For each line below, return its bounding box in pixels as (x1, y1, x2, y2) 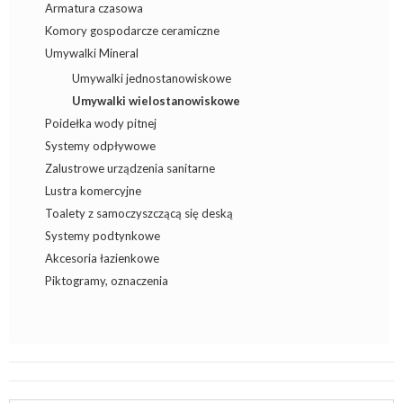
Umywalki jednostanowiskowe (72, 71, 231, 85)
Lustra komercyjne (45, 184, 141, 198)
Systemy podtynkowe (45, 228, 160, 243)
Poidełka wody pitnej (45, 116, 157, 130)
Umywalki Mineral (45, 46, 139, 60)
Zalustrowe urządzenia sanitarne (45, 161, 215, 175)
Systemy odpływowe (45, 139, 156, 153)
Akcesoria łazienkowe (45, 251, 159, 265)
